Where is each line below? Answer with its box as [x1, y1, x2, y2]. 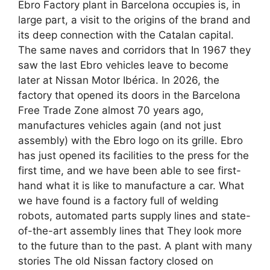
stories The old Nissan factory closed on [18, 254, 213, 267]
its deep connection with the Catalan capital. [18, 28, 234, 41]
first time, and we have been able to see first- [18, 164, 241, 177]
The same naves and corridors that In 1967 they [18, 43, 251, 56]
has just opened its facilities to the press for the [18, 149, 249, 162]
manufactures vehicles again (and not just [18, 119, 221, 131]
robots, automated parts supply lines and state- [18, 209, 251, 222]
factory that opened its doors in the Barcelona [18, 89, 240, 101]
